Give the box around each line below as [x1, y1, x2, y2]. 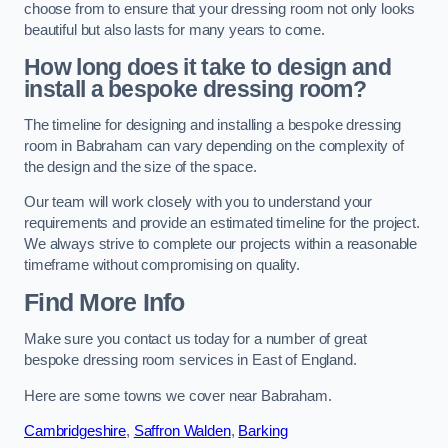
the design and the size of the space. [24, 158, 257, 175]
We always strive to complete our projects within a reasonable [24, 236, 418, 253]
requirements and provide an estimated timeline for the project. [24, 215, 420, 232]
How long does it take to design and [24, 54, 392, 81]
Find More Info [24, 288, 185, 316]
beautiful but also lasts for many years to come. [24, 22, 326, 39]
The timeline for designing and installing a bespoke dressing [24, 116, 402, 133]
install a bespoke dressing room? [24, 76, 367, 103]
